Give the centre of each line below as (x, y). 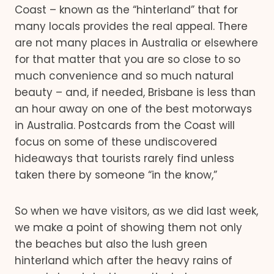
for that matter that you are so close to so (128, 59)
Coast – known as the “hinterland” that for (126, 10)
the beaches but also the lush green (111, 244)
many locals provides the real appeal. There (131, 26)
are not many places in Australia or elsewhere (136, 43)
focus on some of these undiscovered (116, 142)
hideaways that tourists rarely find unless (124, 158)
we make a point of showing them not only (128, 228)
